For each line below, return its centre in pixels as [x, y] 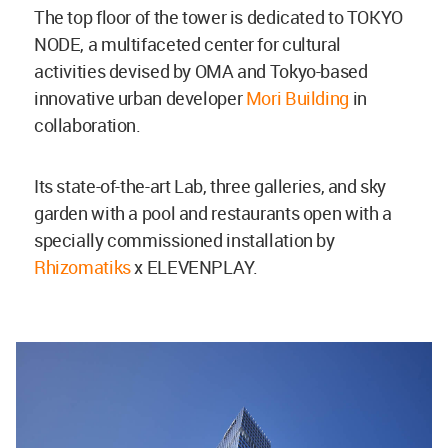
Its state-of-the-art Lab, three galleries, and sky [210, 185]
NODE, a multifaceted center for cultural [187, 43]
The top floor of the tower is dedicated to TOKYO [218, 16]
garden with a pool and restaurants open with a [213, 212]
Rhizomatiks [82, 266]
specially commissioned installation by [184, 239]
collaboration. [89, 124]
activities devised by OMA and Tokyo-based [201, 70]
